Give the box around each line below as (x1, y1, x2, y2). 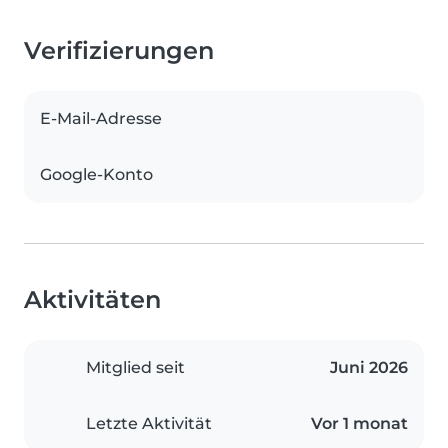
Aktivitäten (24, 285, 161, 315)
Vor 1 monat (311, 414, 408, 434)
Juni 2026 (330, 358, 408, 378)
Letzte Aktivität (86, 414, 212, 434)
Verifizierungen (24, 36, 214, 66)
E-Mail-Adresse (40, 109, 162, 129)
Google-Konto (40, 165, 153, 185)
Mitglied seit (86, 358, 185, 378)
